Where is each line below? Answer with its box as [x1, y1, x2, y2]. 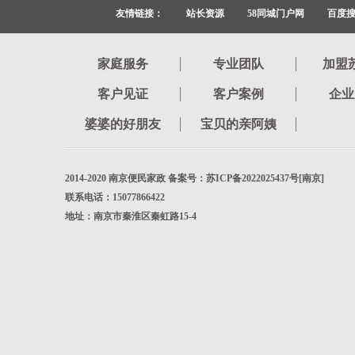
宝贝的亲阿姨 [200, 117, 277, 131]
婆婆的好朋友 [84, 117, 161, 131]
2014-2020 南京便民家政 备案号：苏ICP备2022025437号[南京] [65, 173, 324, 184]
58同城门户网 [247, 8, 304, 19]
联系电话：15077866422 [65, 192, 165, 203]
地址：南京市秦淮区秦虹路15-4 [65, 211, 197, 222]
